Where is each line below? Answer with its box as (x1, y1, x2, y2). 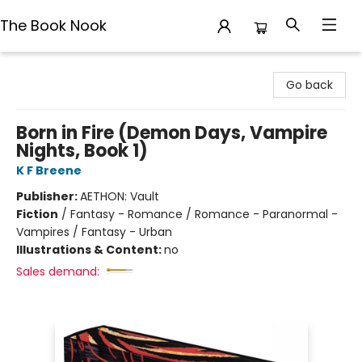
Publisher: (16, 188, 80, 204)
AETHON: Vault (80, 188, 159, 204)
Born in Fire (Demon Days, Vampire (16, 120, 327, 145)
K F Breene (16, 162, 82, 179)
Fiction (16, 206, 58, 222)
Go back (286, 77, 333, 93)
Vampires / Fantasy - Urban (16, 224, 172, 240)
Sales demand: (16, 263, 99, 280)
